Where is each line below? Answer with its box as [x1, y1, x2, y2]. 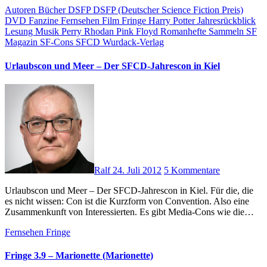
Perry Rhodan [61, 26, 116, 37]
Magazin [5, 37, 40, 48]
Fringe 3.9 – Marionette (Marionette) [5, 250, 153, 261]
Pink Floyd [116, 26, 160, 37]
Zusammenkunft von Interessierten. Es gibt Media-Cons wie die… [5, 206, 254, 217]
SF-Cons [40, 37, 76, 48]
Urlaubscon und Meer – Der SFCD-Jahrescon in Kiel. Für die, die [5, 185, 12, 195]
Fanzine [29, 15, 61, 26]
